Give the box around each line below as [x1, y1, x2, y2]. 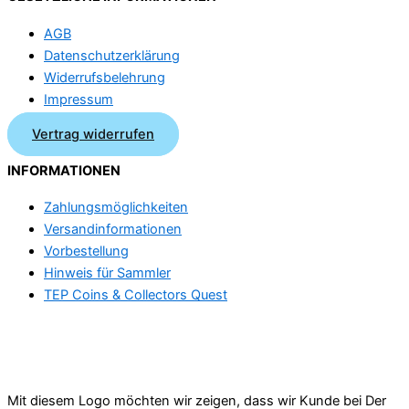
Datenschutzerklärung [44, 47, 180, 64]
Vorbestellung [44, 243, 129, 260]
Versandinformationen [44, 221, 182, 238]
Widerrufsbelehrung [44, 68, 165, 86]
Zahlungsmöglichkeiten [44, 199, 188, 216]
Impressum [44, 90, 113, 108]
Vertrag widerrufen [32, 126, 154, 143]
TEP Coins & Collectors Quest [44, 287, 227, 304]
